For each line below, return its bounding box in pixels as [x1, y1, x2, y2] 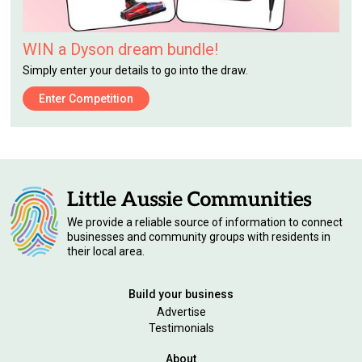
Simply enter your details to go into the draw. [23, 63, 249, 77]
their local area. [67, 245, 145, 259]
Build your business [128, 288, 234, 301]
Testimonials [148, 322, 214, 335]
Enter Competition [39, 91, 134, 105]
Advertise [156, 305, 206, 319]
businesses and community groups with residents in [67, 230, 331, 244]
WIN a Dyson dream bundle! [23, 39, 219, 59]
